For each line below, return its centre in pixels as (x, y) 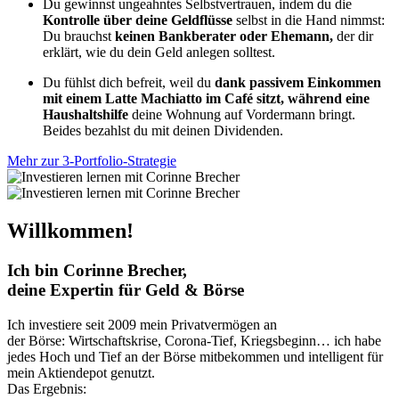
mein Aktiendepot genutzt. (81, 372)
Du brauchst (79, 37)
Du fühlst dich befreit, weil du (129, 83)
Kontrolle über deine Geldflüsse (138, 20)
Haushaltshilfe (85, 115)
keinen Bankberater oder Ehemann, (224, 37)
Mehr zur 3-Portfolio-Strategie (92, 161)
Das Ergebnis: (47, 388)
